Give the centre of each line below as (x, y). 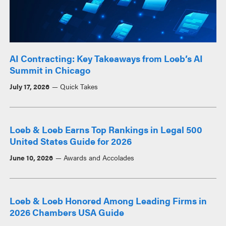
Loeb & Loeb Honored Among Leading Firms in (108, 201)
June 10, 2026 (32, 158)
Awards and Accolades (99, 158)
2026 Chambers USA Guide (67, 212)
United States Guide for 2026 (71, 141)
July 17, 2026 (30, 87)
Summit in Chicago (50, 70)
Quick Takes (79, 87)
